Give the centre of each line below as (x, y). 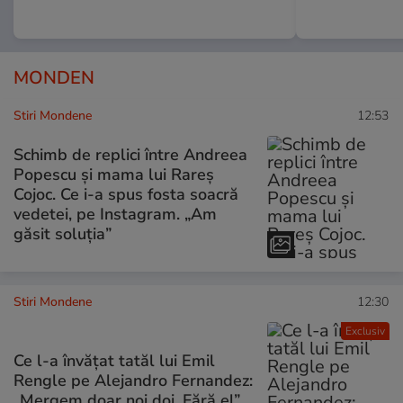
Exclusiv (365, 331)
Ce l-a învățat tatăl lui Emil (114, 360)
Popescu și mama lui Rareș (114, 174)
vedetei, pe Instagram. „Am (115, 214)
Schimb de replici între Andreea (130, 154)
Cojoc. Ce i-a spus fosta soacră (126, 194)
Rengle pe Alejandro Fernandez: (133, 380)
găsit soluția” (63, 233)
